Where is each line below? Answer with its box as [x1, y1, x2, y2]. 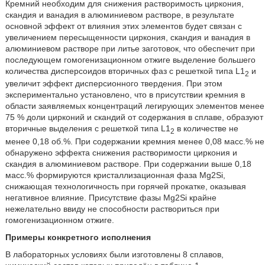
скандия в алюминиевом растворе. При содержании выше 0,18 [5, 159, 251, 169]
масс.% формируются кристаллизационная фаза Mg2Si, [5, 170, 225, 180]
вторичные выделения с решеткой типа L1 [5, 124, 170, 134]
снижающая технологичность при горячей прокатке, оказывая [5, 182, 246, 192]
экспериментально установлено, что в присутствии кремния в [5, 90, 245, 100]
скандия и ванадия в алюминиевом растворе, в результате [5, 9, 234, 20]
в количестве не [174, 124, 238, 134]
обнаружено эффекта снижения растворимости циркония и [5, 148, 237, 158]
